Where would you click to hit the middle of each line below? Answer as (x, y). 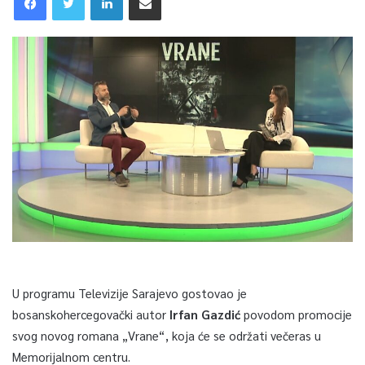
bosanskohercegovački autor (91, 314)
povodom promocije (296, 314)
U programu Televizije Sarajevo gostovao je (130, 292)
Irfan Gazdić (205, 314)
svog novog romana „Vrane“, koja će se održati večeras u (167, 335)
